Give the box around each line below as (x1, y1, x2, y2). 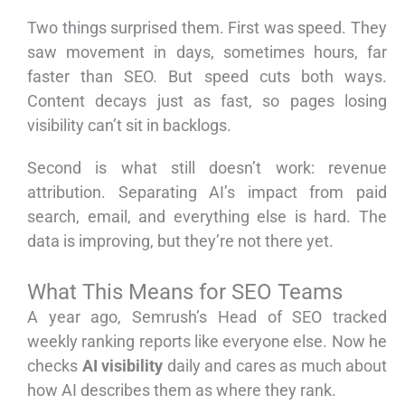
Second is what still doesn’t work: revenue (27, 158, 387, 178)
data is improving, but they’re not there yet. (27, 231, 334, 251)
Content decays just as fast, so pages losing (27, 91, 387, 111)
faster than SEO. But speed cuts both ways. (27, 67, 387, 87)
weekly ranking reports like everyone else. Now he (27, 332, 387, 352)
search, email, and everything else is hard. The (27, 207, 387, 227)
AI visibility (81, 356, 163, 376)
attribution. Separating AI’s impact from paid (27, 183, 387, 202)
